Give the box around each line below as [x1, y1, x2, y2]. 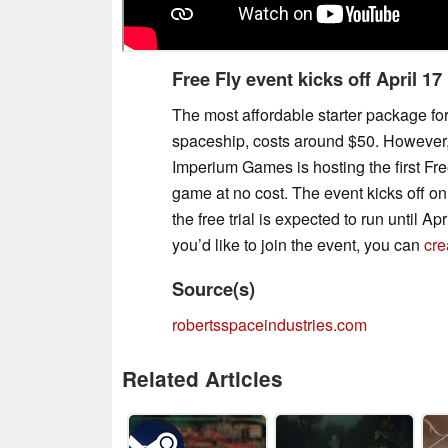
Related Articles [122, 364, 283, 394]
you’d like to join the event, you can [172, 233, 424, 257]
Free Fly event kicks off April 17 [172, 65, 442, 93]
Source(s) [172, 275, 255, 303]
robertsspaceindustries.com [172, 313, 367, 337]
